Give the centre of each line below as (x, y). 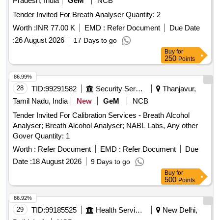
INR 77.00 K (55, 28)
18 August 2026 (57, 162)
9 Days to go (110, 162)
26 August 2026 (40, 40)
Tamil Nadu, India (40, 101)
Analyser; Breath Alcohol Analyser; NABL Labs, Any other (105, 126)
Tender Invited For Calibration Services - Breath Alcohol (101, 115)
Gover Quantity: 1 (52, 136)
